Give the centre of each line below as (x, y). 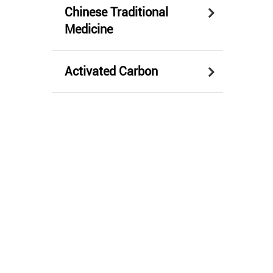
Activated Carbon (111, 71)
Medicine (89, 29)
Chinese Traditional (116, 12)
